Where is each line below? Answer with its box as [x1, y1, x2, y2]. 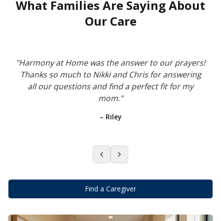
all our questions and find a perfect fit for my [28, 81, 193, 92]
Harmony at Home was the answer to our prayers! [19, 57, 205, 68]
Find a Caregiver [85, 184, 136, 193]
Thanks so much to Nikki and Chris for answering [20, 69, 201, 80]
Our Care [84, 13, 137, 29]
